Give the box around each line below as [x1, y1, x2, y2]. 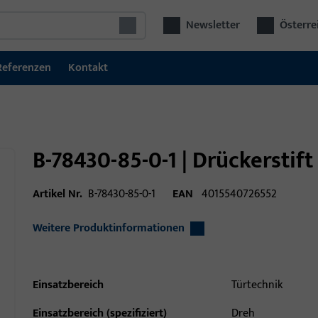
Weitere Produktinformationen [33, 219, 185, 238]
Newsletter [186, 16, 241, 35]
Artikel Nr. [33, 185, 82, 204]
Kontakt [68, 58, 108, 77]
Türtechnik [231, 275, 283, 295]
